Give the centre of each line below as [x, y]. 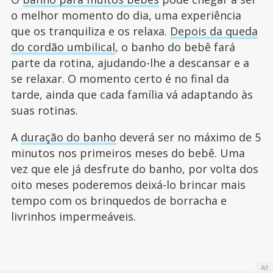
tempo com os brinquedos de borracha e [119, 201]
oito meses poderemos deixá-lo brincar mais [128, 185]
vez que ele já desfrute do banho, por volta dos [134, 169]
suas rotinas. [46, 111]
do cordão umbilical [63, 47]
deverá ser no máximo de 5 [188, 137]
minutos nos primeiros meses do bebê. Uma [128, 153]
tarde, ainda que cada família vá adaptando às [132, 95]
